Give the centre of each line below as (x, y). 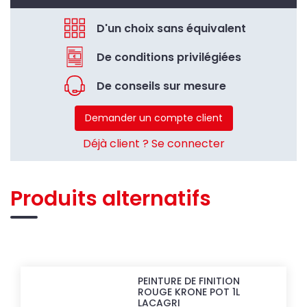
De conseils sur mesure (161, 86)
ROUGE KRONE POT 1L (189, 292)
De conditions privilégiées (169, 57)
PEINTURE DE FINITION (189, 281)
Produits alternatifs (111, 198)
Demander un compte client (153, 118)
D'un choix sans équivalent (171, 28)
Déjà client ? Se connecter (153, 144)
